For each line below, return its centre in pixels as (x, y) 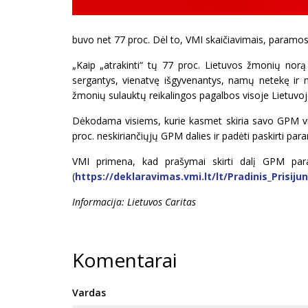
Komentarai (124, 260)
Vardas (89, 293)
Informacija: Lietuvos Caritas (134, 202)
